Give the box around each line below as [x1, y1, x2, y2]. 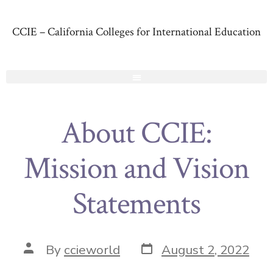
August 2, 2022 [161, 241, 249, 258]
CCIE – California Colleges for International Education [12, 24, 261, 40]
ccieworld [64, 241, 120, 258]
